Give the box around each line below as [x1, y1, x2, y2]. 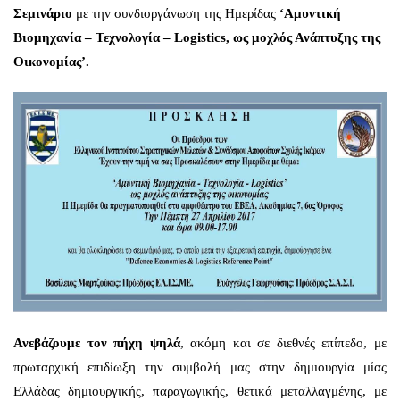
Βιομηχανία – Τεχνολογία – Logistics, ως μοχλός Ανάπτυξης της [13, 30, 380, 46]
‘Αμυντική [279, 6, 341, 21]
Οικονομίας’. [13, 54, 89, 70]
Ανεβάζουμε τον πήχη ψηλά [13, 336, 180, 351]
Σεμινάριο [13, 6, 72, 21]
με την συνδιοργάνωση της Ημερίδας [72, 6, 279, 21]
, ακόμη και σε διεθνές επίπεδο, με [179, 336, 387, 351]
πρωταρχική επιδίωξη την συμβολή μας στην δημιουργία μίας [13, 360, 387, 375]
